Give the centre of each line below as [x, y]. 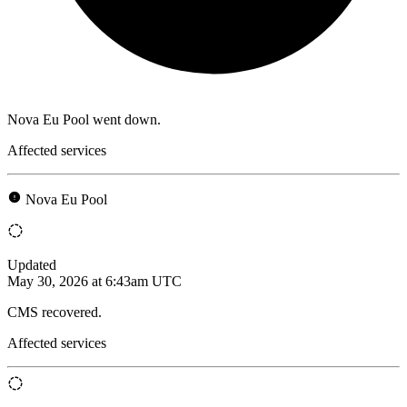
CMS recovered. [55, 312]
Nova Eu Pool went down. [84, 119]
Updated [32, 264]
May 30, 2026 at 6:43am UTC [94, 281]
